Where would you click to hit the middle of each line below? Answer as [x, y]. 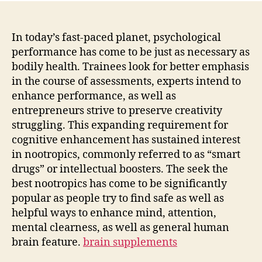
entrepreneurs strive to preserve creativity [117, 111]
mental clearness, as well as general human [120, 227]
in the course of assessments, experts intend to [126, 81]
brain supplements [130, 242]
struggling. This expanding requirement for [120, 125]
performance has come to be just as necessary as [131, 52]
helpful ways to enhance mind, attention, [114, 213]
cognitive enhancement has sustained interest [126, 140]
